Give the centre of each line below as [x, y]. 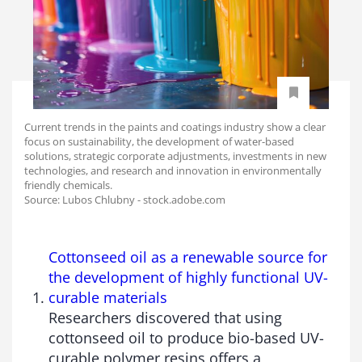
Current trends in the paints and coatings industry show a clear [175, 126]
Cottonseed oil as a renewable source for [188, 257]
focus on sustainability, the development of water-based [159, 141]
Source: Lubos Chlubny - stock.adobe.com [125, 199]
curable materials [108, 297]
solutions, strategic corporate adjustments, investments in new [175, 156]
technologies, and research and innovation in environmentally [173, 170]
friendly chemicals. [68, 185]
